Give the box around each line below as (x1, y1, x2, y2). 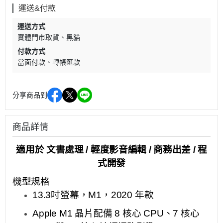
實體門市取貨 (17, 33, 59, 41)
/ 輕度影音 (83, 144, 128, 155)
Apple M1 (32, 208, 75, 219)
